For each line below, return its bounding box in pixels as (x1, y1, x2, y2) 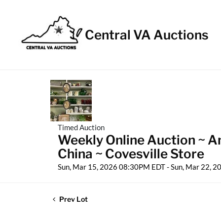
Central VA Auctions (85, 27, 209, 42)
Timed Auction (58, 123, 105, 132)
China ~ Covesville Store (58, 146, 204, 161)
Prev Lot (58, 195, 88, 203)
